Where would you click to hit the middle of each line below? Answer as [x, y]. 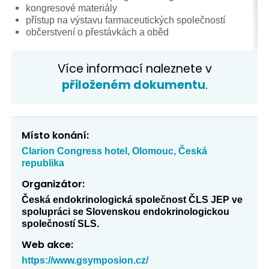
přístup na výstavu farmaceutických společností [125, 20]
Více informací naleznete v [134, 69]
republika [43, 163]
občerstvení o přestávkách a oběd [97, 32]
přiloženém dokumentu [133, 85]
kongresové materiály [71, 8]
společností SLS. [61, 224]
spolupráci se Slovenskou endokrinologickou [126, 212]
